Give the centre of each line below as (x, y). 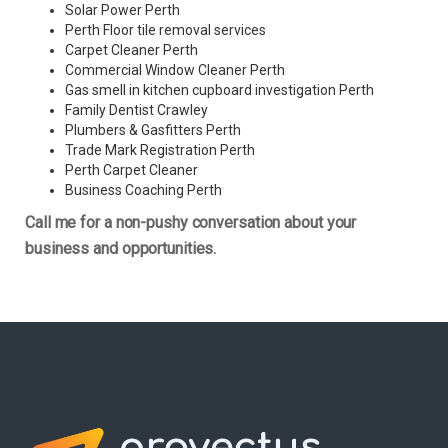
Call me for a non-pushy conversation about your (191, 223)
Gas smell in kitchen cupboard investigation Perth (219, 90)
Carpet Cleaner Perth (131, 50)
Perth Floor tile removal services (165, 30)
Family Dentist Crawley (136, 110)
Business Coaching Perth (143, 190)
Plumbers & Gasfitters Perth (153, 130)
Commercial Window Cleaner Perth (175, 70)
